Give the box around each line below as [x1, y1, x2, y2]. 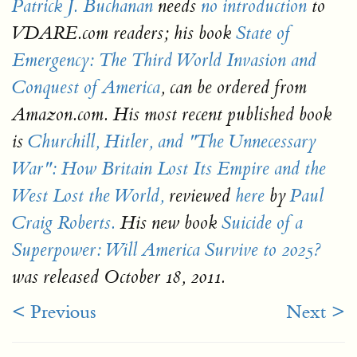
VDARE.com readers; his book [12, 22, 231, 45]
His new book [120, 212, 217, 234]
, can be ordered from [160, 76, 307, 99]
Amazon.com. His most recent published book [12, 104, 331, 126]
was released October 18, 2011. [12, 266, 226, 288]
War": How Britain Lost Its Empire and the [12, 158, 326, 180]
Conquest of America [12, 76, 160, 99]
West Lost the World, [12, 185, 164, 207]
